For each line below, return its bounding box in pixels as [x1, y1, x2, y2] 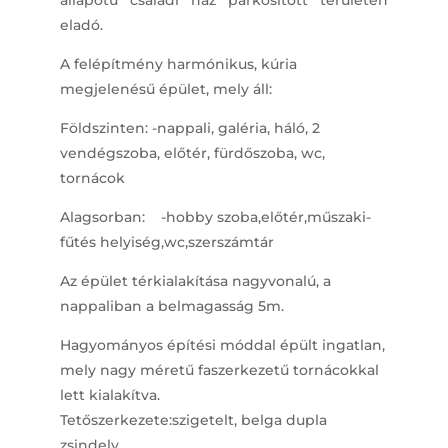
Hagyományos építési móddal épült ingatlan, [59, 336, 385, 355]
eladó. [59, 16, 103, 35]
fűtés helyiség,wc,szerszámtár [59, 233, 274, 252]
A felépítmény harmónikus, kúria [59, 55, 297, 74]
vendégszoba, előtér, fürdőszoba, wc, [59, 144, 325, 163]
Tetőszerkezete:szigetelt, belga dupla [59, 411, 327, 430]
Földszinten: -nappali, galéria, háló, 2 [59, 119, 320, 138]
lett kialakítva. [59, 386, 160, 405]
